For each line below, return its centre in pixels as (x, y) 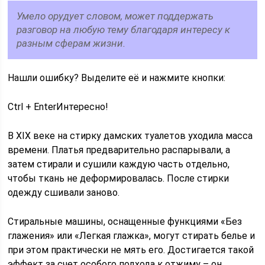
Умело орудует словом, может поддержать (115, 16)
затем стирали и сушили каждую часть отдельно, (119, 164)
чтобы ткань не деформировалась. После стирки (119, 178)
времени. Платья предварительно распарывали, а (119, 150)
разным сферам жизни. (71, 43)
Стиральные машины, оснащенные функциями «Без (125, 222)
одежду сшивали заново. (64, 193)
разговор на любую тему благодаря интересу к (124, 30)
